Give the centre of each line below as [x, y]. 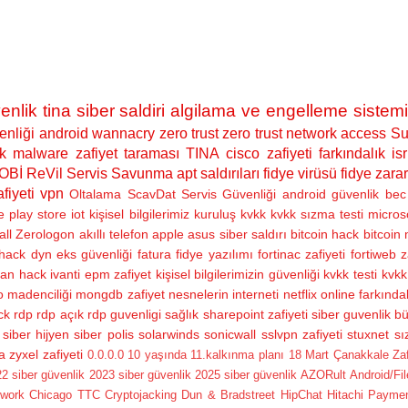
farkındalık [352, 153]
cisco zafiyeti [269, 153]
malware [41, 153]
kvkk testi [350, 274]
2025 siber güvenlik [246, 374]
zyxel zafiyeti [46, 354]
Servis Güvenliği [229, 194]
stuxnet [368, 334]
